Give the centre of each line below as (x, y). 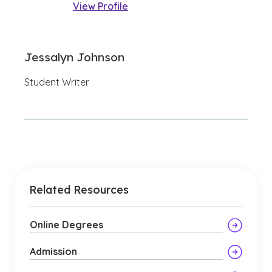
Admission (53, 251)
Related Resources (79, 189)
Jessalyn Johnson (74, 57)
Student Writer (57, 82)
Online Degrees (66, 225)
